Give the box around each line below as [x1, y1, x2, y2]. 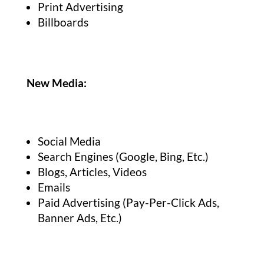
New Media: [26, 76, 87, 90]
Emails [37, 180, 72, 194]
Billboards [37, 15, 88, 29]
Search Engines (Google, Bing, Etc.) [37, 150, 209, 164]
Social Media [37, 134, 101, 148]
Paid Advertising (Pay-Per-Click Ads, [37, 196, 219, 210]
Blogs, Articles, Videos [37, 165, 147, 179]
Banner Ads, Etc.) [37, 211, 122, 225]
